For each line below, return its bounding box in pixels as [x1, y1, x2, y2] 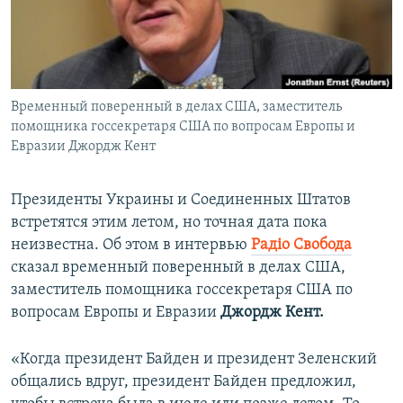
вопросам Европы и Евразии [11, 304, 220, 322]
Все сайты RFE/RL [31, 129, 154, 147]
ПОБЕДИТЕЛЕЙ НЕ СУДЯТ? [32, 10, 168, 23]
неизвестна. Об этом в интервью [11, 237, 251, 255]
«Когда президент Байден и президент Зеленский [11, 351, 377, 369]
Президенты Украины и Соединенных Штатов [11, 192, 351, 210]
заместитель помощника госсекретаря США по [11, 282, 353, 300]
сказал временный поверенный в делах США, [11, 259, 345, 277]
